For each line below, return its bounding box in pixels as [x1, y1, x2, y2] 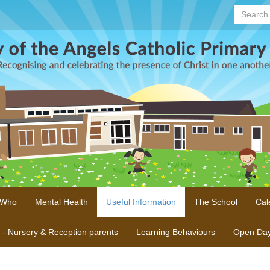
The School [193, 197, 237, 207]
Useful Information [105, 197, 176, 207]
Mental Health [34, 197, 88, 207]
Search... [233, 5, 268, 15]
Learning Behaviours [136, 227, 215, 237]
